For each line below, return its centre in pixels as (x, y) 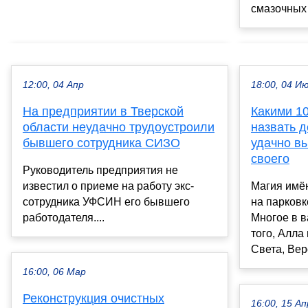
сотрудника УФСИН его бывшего (106, 202)
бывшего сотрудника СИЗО (101, 143)
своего (270, 159)
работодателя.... (64, 218)
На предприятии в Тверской (103, 112)
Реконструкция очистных (93, 299)
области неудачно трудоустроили (119, 128)
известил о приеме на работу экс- (108, 186)
